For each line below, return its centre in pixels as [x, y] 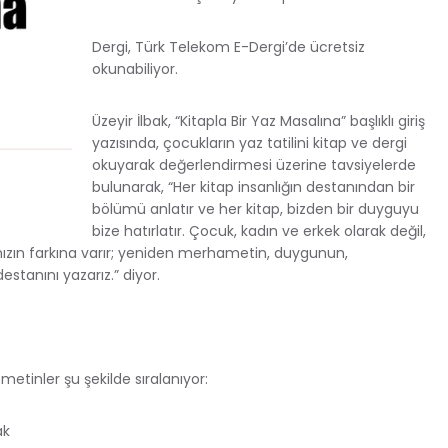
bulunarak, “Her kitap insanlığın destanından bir [253, 186]
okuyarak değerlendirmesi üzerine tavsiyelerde [254, 164]
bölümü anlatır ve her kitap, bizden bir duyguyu [255, 208]
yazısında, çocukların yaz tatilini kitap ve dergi [249, 142]
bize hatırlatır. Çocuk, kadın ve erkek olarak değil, [259, 230]
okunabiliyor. [135, 68]
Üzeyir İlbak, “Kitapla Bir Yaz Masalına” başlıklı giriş [258, 120]
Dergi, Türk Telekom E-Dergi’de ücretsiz [228, 46]
